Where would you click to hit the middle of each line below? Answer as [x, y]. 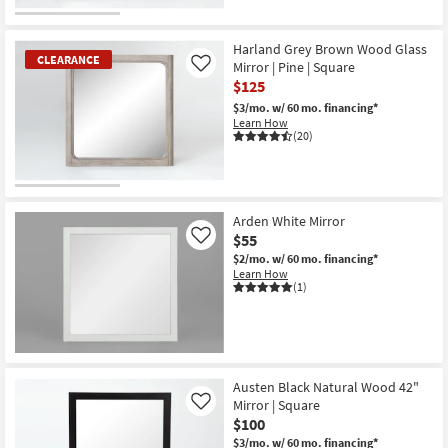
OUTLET [38, 24]
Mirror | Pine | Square [294, 67]
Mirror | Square [276, 404]
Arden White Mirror [289, 221]
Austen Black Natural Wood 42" [326, 386]
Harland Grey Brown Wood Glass [330, 49]
